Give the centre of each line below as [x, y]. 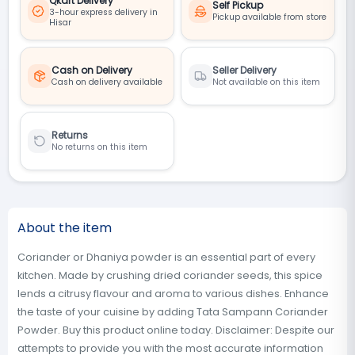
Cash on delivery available [107, 82]
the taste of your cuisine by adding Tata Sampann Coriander [173, 312]
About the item [65, 228]
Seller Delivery [244, 70]
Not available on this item [266, 82]
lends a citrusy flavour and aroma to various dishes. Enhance [173, 294]
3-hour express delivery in [103, 12]
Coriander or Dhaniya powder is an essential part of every [166, 257]
